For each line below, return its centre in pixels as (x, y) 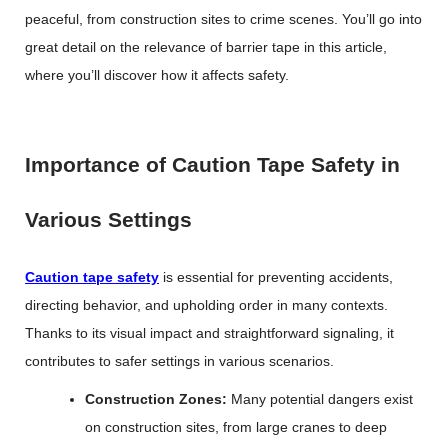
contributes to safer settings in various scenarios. (179, 361)
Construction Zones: (158, 399)
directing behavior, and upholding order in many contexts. (206, 305)
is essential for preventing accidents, (276, 277)
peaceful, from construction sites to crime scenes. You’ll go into (223, 19)
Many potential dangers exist (322, 399)
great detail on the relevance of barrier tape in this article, (206, 47)
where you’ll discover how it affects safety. (157, 75)
